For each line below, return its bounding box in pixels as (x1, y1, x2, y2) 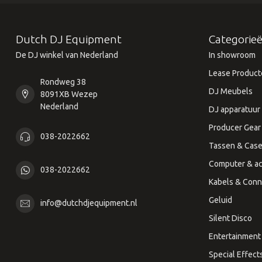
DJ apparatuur (209, 104, 260, 114)
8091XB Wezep (40, 89, 98, 99)
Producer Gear (209, 122, 261, 132)
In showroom (209, 50, 256, 60)
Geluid (209, 195, 232, 205)
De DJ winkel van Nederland (16, 50, 118, 60)
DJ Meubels (209, 86, 253, 96)
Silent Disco (209, 213, 252, 223)
